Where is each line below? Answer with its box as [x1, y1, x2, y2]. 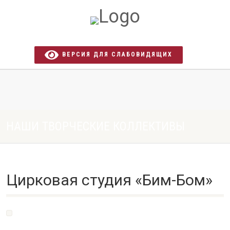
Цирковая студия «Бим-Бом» [6, 171, 213, 189]
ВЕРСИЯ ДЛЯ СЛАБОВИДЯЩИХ [59, 51, 172, 59]
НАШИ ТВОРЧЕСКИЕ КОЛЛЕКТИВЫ [6, 119, 185, 133]
